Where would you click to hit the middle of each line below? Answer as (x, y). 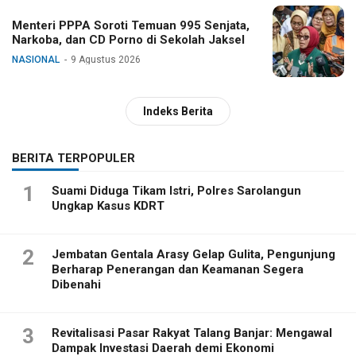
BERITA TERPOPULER (74, 158)
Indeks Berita (178, 111)
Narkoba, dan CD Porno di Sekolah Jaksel (128, 39)
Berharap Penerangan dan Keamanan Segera (178, 269)
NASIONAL (36, 59)
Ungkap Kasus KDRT (108, 205)
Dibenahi (76, 284)
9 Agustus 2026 (106, 59)
